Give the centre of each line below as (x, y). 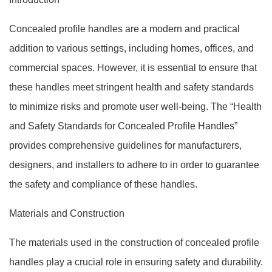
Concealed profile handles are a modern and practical (124, 29)
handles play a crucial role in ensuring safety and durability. (136, 262)
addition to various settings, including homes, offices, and (131, 48)
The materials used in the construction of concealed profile (134, 243)
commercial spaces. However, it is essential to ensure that (133, 68)
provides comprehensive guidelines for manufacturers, (125, 145)
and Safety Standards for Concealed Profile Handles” (123, 126)
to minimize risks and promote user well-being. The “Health (135, 107)
